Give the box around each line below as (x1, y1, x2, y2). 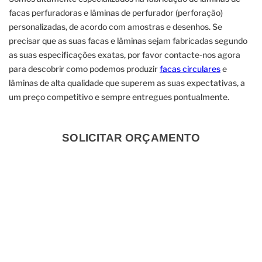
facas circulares (160, 63, 220, 74)
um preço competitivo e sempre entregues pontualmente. (9, 91, 229, 102)
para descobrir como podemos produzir (9, 63, 160, 74)
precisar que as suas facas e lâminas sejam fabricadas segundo (9, 35, 247, 46)
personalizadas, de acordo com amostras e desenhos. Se (9, 21, 222, 32)
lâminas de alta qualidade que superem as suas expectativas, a (9, 77, 245, 88)
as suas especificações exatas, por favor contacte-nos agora (9, 49, 240, 60)
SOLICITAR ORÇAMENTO (62, 131, 200, 144)
